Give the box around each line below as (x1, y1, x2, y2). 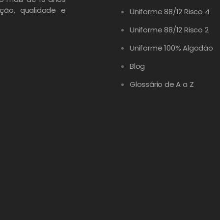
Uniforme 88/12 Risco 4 (130, 6, 210, 17)
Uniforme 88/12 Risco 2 (130, 25, 209, 35)
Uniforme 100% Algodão (130, 43, 213, 53)
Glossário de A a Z (130, 79, 194, 89)
